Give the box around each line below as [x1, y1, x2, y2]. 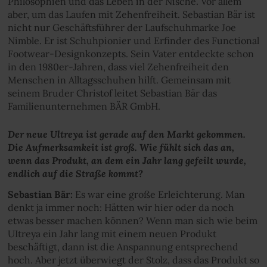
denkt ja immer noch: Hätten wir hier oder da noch [7, 201, 234, 213]
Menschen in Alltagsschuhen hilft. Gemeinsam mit [7, 74, 231, 86]
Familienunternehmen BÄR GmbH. [7, 100, 160, 112]
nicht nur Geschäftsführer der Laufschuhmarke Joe [7, 21, 236, 33]
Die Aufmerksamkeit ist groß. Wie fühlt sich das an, [7, 141, 234, 153]
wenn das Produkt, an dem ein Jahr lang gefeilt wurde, [7, 154, 246, 166]
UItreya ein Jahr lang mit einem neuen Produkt [7, 227, 216, 240]
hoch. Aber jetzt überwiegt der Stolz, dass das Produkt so [7, 253, 259, 266]
